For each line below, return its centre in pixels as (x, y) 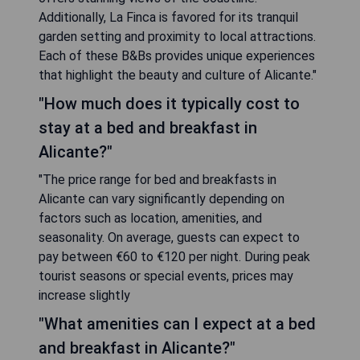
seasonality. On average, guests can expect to (169, 237)
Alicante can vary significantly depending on (162, 199)
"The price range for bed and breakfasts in (157, 180)
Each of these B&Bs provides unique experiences (177, 56)
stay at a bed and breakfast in (148, 128)
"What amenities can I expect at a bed (177, 324)
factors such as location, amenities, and (150, 218)
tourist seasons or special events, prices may (166, 276)
